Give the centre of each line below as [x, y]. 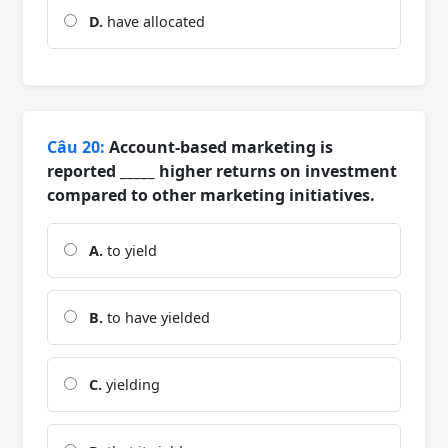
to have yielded [156, 317]
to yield [130, 250]
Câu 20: [76, 146]
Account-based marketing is [219, 146]
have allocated [154, 21]
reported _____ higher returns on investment [222, 170]
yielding [131, 384]
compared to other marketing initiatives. [211, 194]
